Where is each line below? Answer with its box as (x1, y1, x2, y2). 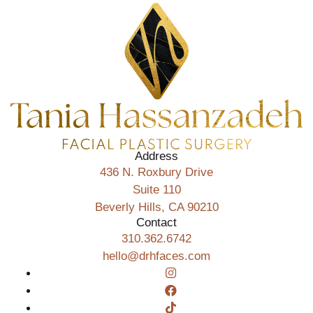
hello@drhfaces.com (103, 249, 210, 263)
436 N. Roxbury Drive (100, 165, 213, 179)
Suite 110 (132, 182, 181, 196)
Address (135, 149, 178, 163)
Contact (136, 215, 177, 229)
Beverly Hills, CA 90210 (94, 200, 219, 214)
